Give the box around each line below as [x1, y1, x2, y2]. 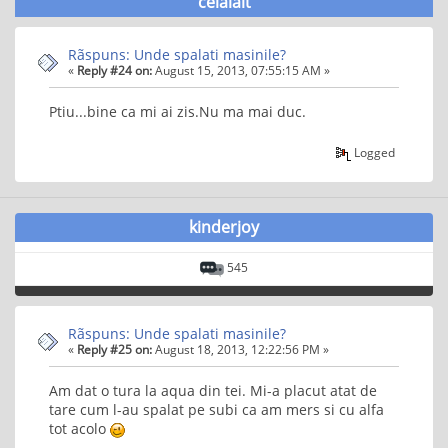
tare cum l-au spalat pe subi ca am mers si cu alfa [49, 399, 384, 419]
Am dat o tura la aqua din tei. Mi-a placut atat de [49, 380, 377, 400]
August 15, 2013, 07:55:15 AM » [152, 61, 330, 78]
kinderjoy [189, 215, 259, 238]
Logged [351, 143, 396, 160]
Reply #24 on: [77, 61, 152, 78]
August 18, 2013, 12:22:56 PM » [152, 340, 329, 357]
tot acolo [49, 418, 110, 438]
